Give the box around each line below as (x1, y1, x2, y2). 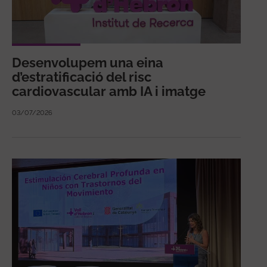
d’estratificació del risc (12, 69, 151, 85)
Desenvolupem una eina (12, 55, 163, 71)
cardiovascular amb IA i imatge (12, 83, 206, 100)
